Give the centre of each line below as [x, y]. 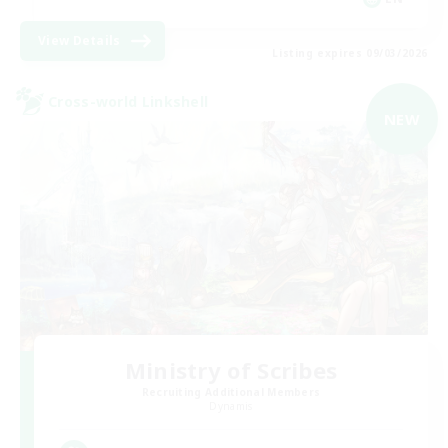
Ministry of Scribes [231, 369]
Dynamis [231, 405]
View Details [79, 41]
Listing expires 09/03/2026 [350, 53]
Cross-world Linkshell [128, 101]
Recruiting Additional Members [231, 391]
